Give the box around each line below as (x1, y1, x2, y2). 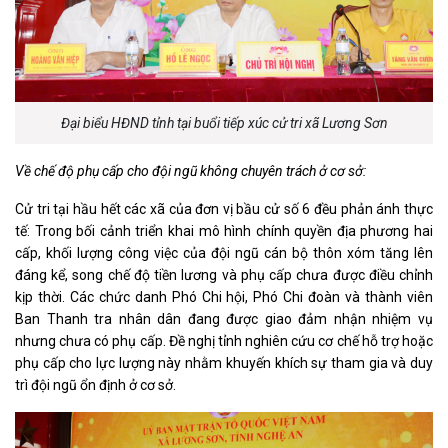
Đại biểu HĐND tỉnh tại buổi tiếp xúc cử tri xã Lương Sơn (60, 114, 388, 131)
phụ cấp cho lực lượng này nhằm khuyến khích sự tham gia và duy (15, 354, 433, 371)
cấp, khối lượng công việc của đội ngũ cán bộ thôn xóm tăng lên (15, 244, 433, 261)
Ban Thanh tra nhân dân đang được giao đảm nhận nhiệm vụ (15, 310, 433, 327)
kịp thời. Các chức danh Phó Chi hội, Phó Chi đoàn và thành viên (15, 288, 433, 305)
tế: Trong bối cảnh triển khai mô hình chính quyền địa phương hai (15, 222, 433, 239)
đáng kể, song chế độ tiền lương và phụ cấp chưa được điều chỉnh (15, 266, 433, 283)
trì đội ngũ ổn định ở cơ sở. (15, 376, 176, 393)
